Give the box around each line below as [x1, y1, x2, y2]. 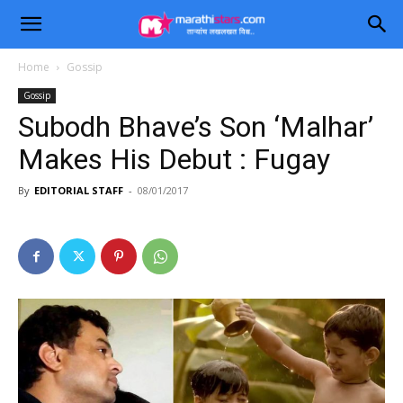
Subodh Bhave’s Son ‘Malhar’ [18, 110, 373, 144]
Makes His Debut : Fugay [18, 142, 330, 176]
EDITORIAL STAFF [34, 184, 123, 197]
